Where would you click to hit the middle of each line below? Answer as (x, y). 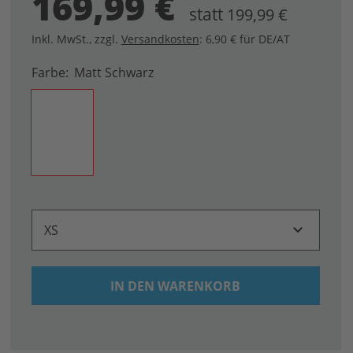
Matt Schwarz (113, 72)
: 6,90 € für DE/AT (244, 39)
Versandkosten (160, 39)
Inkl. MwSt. (60, 39)
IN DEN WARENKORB (176, 286)
